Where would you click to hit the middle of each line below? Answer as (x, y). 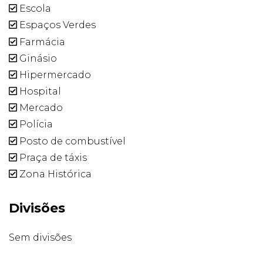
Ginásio (37, 58)
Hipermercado (54, 75)
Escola (34, 9)
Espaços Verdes (56, 25)
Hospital (39, 92)
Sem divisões (40, 238)
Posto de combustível (71, 141)
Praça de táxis (52, 157)
